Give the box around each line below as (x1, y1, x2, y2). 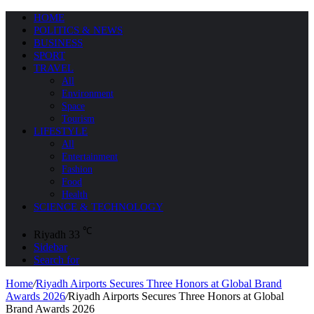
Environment (62, 88, 114, 99)
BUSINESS (34, 37, 83, 48)
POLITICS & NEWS (34, 25, 123, 36)
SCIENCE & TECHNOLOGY (34, 201, 163, 212)
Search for (34, 254, 79, 266)
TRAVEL (34, 62, 74, 74)
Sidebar (34, 241, 67, 254)
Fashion (62, 164, 93, 175)
